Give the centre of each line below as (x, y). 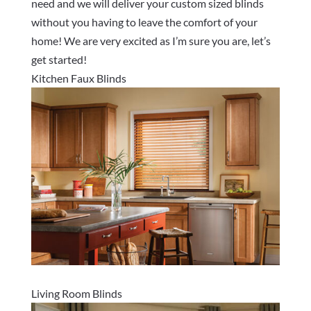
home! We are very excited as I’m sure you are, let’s (151, 40)
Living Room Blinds (76, 293)
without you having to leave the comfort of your (144, 22)
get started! (59, 59)
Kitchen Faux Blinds (78, 78)
